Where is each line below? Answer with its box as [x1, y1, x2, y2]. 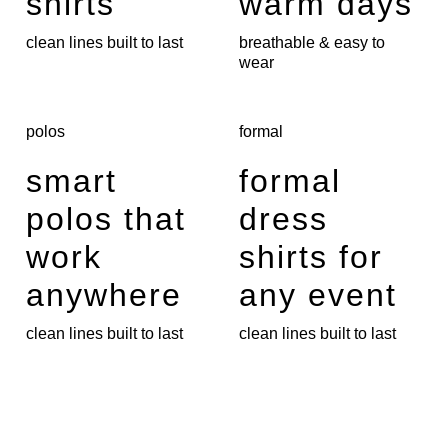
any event [239, 277, 397, 313]
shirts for [239, 239, 383, 275]
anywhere [26, 277, 182, 313]
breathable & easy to [239, 34, 385, 51]
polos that [26, 201, 186, 237]
